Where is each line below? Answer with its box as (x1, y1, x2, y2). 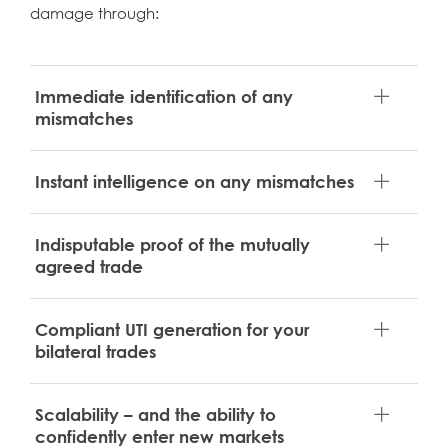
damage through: (30, 3, 159, 22)
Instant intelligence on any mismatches (35, 170, 354, 192)
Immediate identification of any (35, 85, 293, 107)
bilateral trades (35, 340, 156, 362)
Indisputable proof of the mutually (35, 233, 310, 255)
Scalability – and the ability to (35, 403, 276, 425)
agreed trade (35, 255, 143, 277)
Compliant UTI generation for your (35, 318, 309, 340)
